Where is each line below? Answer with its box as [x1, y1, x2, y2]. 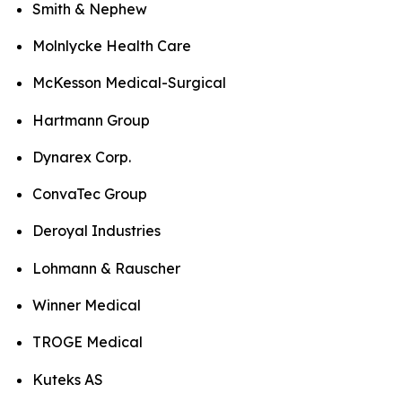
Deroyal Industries [32, 222, 161, 240]
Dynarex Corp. [32, 147, 131, 166]
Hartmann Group [32, 110, 150, 129]
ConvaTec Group [32, 185, 147, 204]
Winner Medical [32, 296, 141, 315]
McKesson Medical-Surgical [32, 74, 226, 92]
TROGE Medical [32, 333, 143, 352]
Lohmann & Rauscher [32, 258, 180, 277]
